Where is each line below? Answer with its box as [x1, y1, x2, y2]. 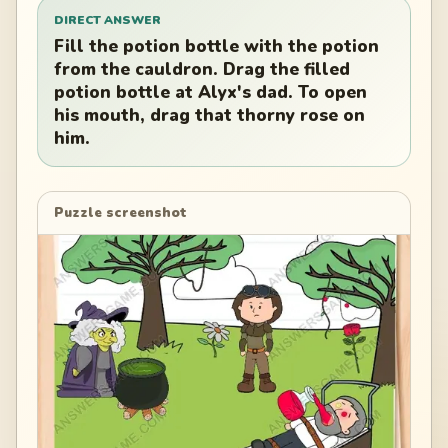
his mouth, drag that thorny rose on [54, 104, 365, 128]
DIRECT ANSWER [54, 11, 161, 28]
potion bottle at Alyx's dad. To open [54, 81, 367, 105]
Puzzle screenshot [54, 203, 187, 222]
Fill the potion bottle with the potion [54, 35, 379, 59]
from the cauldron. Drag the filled [54, 58, 350, 82]
